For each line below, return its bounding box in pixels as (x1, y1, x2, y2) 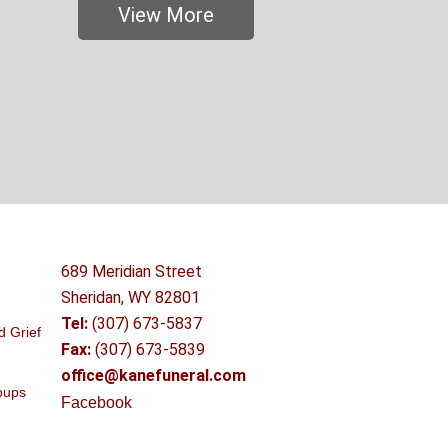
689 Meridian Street (61, 262, 202, 281)
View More (117, 3, 214, 27)
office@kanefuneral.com (61, 366, 246, 385)
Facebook (61, 394, 132, 411)
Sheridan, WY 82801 (61, 288, 200, 307)
